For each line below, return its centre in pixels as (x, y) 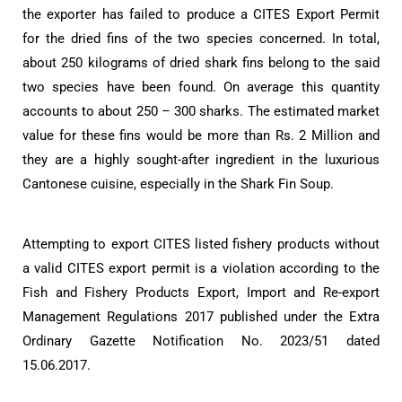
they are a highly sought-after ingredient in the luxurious (201, 159)
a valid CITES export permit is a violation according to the (201, 268)
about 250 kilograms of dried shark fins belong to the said (201, 62)
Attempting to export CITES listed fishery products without (201, 244)
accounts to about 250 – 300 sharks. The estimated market (201, 111)
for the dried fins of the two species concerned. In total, (201, 38)
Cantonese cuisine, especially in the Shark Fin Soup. (178, 184)
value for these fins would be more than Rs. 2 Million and (201, 135)
